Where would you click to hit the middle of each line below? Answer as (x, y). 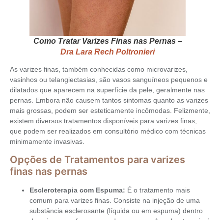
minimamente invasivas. (47, 141)
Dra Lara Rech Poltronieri (108, 52)
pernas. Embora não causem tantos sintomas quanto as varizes (109, 100)
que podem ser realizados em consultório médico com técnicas (108, 131)
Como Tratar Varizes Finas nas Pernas (104, 41)
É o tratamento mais (158, 190)
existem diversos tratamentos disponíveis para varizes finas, (103, 121)
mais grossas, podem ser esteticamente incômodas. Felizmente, (110, 110)
